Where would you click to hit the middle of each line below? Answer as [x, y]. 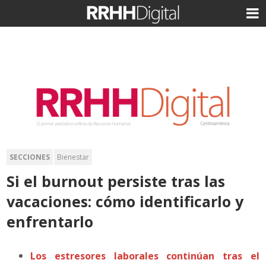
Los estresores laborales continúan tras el [145, 256]
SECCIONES [30, 157]
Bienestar [73, 157]
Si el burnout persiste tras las [116, 181]
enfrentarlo [50, 221]
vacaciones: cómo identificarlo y [125, 201]
